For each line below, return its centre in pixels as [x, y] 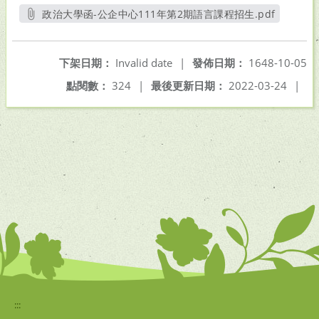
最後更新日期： [188, 85]
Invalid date [142, 63]
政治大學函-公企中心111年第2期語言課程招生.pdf [159, 14]
